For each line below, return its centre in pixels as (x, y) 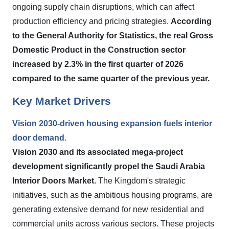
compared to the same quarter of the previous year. (111, 78)
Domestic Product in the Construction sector (99, 50)
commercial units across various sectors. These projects (113, 224)
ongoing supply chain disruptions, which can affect (103, 7)
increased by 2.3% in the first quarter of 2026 (98, 64)
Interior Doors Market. (54, 181)
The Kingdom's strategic (141, 181)
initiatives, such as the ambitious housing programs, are (112, 195)
